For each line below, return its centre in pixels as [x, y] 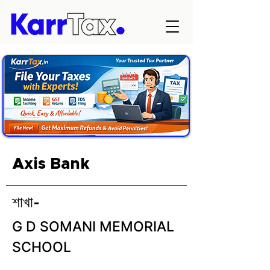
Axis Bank [51, 164]
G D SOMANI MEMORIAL [93, 227]
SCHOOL [42, 247]
